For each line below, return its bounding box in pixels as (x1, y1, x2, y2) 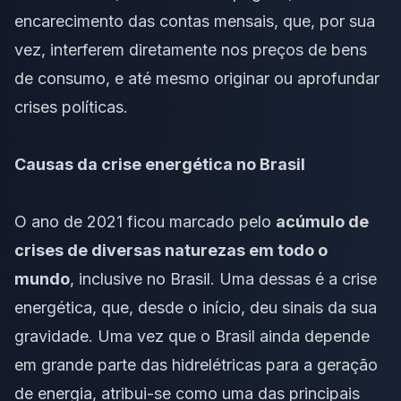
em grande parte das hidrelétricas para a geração (14, 354, 378, 374)
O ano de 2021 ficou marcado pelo (14, 211, 276, 231)
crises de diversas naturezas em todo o (14, 240, 328, 260)
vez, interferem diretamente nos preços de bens (14, 39, 367, 59)
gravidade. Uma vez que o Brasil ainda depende (14, 326, 370, 346)
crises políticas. (14, 97, 128, 116)
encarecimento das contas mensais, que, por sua (14, 11, 375, 30)
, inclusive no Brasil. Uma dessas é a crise (70, 269, 377, 288)
